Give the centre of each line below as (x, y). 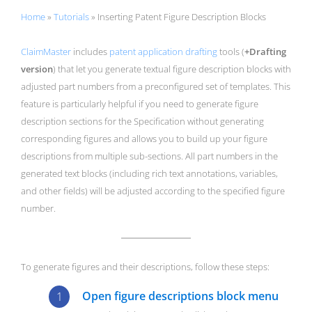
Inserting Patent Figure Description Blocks (182, 17)
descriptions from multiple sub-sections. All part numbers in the (149, 156)
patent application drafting (163, 52)
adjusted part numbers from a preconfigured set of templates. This (156, 87)
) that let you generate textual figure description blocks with (172, 69)
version (37, 69)
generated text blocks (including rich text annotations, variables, (149, 174)
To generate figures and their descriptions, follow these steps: (145, 266)
